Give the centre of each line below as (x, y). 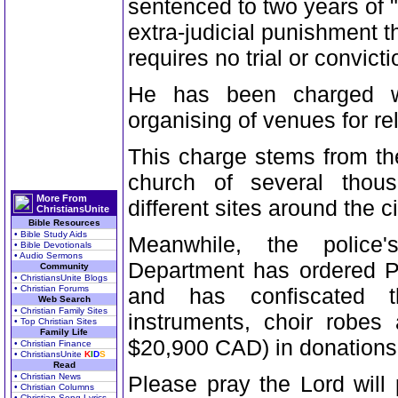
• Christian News (48, 376)
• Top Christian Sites (56, 321)
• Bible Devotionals (53, 245)
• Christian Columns (54, 387)
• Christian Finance (53, 343)
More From (62, 198)
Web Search (64, 299)
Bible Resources (64, 223)
